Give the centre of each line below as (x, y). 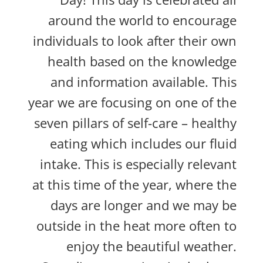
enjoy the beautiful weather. (152, 246)
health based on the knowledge (142, 61)
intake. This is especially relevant (139, 164)
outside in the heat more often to (137, 225)
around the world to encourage (143, 20)
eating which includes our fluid (144, 143)
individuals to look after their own (135, 41)
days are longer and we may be (144, 205)
